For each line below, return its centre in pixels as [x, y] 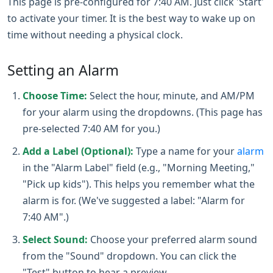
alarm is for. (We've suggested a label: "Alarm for [134, 200]
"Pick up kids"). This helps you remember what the [139, 184]
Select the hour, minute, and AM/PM [171, 96]
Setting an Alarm [63, 70]
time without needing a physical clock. [95, 35]
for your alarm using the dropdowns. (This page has [143, 112]
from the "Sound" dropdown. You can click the [129, 256]
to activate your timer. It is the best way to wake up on [131, 18]
